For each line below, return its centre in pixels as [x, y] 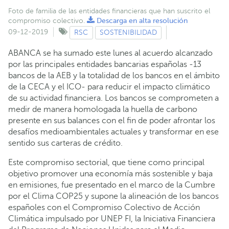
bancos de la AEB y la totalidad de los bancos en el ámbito [114, 76]
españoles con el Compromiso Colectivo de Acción [104, 208]
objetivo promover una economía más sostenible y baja [110, 174]
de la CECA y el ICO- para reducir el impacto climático [109, 87]
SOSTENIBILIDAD [128, 32]
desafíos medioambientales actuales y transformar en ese [113, 132]
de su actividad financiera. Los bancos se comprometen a [113, 98]
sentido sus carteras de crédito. [65, 143]
